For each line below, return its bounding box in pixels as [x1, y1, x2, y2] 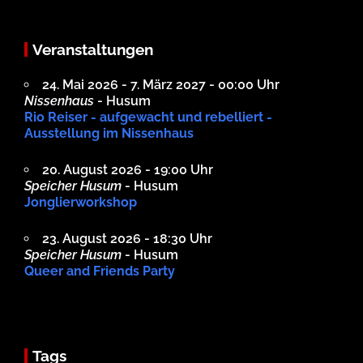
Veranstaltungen [32, 41, 153, 59]
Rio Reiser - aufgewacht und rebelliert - [24, 109, 272, 126]
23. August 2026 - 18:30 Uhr [42, 231, 212, 247]
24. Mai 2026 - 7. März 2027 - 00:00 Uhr [42, 77, 280, 93]
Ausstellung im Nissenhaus [24, 126, 194, 142]
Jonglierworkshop [24, 194, 137, 211]
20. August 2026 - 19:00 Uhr [42, 162, 213, 178]
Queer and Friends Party [24, 263, 175, 280]
